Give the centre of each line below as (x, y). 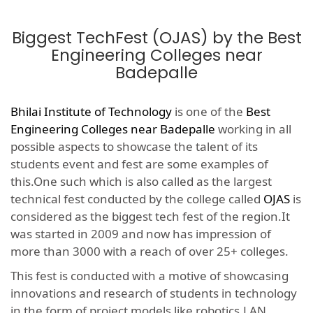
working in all (253, 129)
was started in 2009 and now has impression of (141, 234)
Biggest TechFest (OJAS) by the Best (156, 38)
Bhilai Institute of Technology (91, 112)
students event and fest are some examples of (139, 164)
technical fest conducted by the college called (137, 199)
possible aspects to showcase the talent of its (134, 147)
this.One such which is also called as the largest (141, 182)
